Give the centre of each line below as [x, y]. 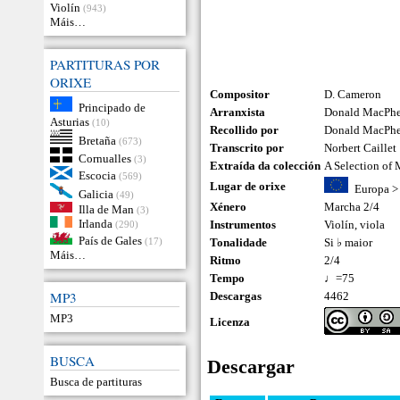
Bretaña [97, 140]
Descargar [251, 367]
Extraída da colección [266, 166]
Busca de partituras [96, 381]
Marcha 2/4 [352, 207]
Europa [371, 189]
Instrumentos [243, 225]
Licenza [230, 322]
